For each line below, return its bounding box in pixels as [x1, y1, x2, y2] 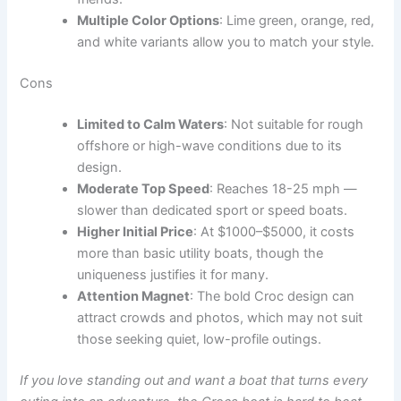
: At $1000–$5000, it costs [193, 223, 355, 240]
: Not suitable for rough [224, 115, 364, 132]
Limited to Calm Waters [77, 115, 225, 132]
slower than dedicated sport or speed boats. [77, 201, 348, 218]
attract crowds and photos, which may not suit [77, 309, 363, 326]
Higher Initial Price [77, 223, 194, 240]
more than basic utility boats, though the [77, 244, 324, 261]
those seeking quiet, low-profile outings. [77, 330, 322, 347]
